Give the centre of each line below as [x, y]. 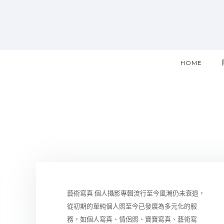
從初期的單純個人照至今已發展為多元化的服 [132, 206]
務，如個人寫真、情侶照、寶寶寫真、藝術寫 [132, 219]
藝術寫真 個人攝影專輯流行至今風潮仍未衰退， [136, 193]
